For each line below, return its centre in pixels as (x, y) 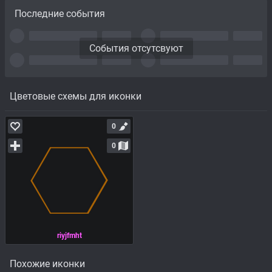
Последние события (60, 14)
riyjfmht (69, 236)
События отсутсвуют (136, 48)
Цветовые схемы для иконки (76, 96)
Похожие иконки (47, 263)
